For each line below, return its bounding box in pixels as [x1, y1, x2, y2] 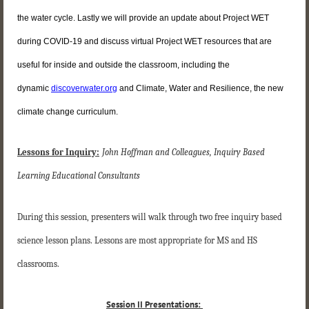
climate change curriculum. [17, 106, 118, 117]
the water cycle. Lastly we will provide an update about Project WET [17, 12, 269, 23]
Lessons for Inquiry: [17, 147, 99, 158]
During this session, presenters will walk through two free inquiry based [17, 211, 282, 222]
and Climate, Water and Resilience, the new [117, 83, 283, 93]
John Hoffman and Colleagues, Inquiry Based [102, 147, 265, 158]
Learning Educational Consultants [17, 170, 140, 181]
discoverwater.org [51, 83, 117, 93]
